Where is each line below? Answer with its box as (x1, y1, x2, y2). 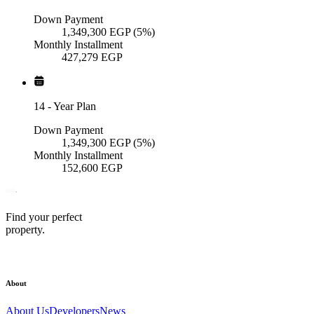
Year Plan (53, 100, 96, 113)
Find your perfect (6, 211, 82, 224)
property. (6, 224, 45, 236)
